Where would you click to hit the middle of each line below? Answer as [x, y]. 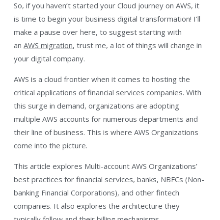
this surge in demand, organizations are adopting [96, 105]
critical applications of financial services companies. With [108, 92]
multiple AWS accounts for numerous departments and [106, 119]
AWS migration [48, 45]
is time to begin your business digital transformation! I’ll [107, 18]
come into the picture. [51, 145]
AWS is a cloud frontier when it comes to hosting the [102, 79]
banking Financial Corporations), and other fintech [96, 192]
